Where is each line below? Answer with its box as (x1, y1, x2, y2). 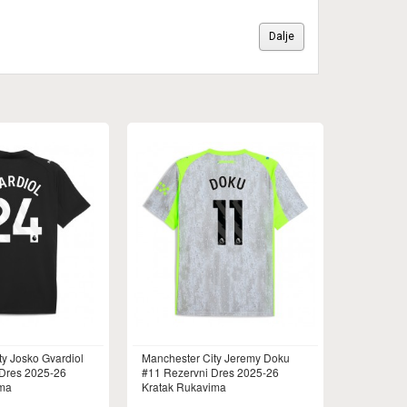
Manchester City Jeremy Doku (142, 350, 290, 365)
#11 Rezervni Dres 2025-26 (142, 364, 279, 380)
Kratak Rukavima (142, 379, 226, 394)
